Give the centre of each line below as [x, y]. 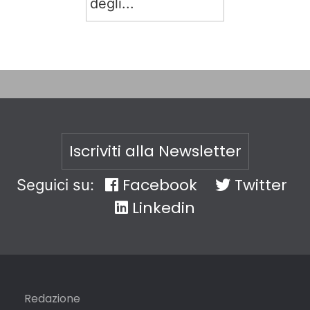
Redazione [52, 299]
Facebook [157, 185]
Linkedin [162, 208]
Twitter [258, 185]
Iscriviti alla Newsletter [155, 151]
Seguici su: [57, 185]
